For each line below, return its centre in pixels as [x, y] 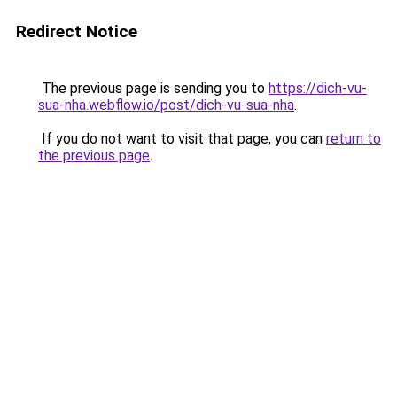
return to [354, 139]
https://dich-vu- [318, 88]
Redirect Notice [77, 31]
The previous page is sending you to [153, 88]
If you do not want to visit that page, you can [182, 139]
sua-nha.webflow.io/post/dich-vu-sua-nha [166, 105]
